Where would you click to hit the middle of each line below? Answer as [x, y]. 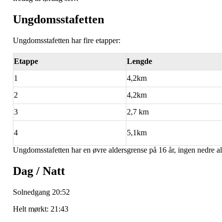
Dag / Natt [39, 171]
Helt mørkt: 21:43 [41, 209]
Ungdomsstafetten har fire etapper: [67, 41]
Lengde [139, 61]
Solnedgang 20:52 [41, 192]
